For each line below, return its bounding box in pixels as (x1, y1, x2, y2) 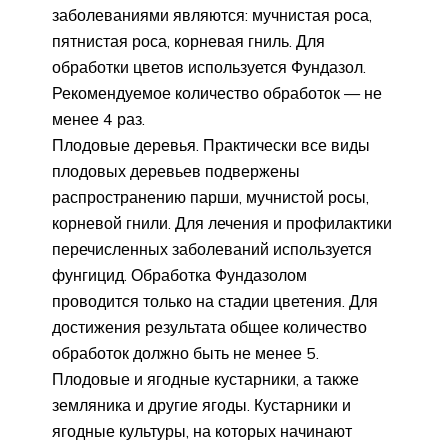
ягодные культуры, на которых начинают (52, 420, 352, 441)
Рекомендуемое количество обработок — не (52, 82, 382, 103)
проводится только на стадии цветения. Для (52, 290, 378, 311)
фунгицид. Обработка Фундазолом (52, 264, 307, 285)
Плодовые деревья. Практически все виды (52, 134, 370, 155)
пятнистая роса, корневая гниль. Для (52, 30, 325, 51)
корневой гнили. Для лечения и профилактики (52, 212, 392, 233)
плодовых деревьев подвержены (52, 160, 300, 181)
